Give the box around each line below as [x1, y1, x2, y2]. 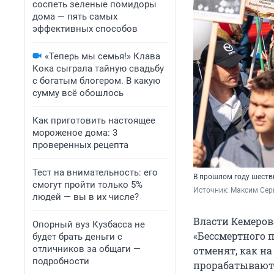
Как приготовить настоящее [32, 115, 155, 126]
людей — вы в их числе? [32, 191, 139, 202]
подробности [32, 256, 89, 267]
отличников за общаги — [32, 243, 141, 254]
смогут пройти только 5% [32, 179, 143, 190]
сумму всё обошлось [32, 87, 124, 98]
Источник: [193, 186, 231, 195]
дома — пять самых [32, 11, 117, 22]
